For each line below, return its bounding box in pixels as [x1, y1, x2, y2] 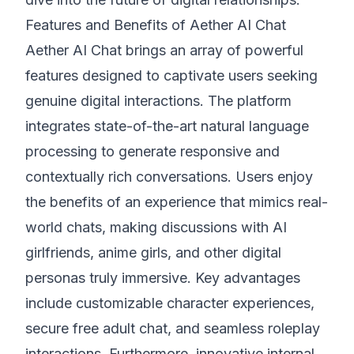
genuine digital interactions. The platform [25, 92, 292, 109]
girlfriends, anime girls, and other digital [25, 244, 281, 261]
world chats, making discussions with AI [25, 219, 287, 235]
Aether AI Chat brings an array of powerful [25, 42, 303, 58]
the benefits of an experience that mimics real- [25, 194, 328, 210]
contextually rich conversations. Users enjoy [25, 168, 313, 185]
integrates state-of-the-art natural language [25, 118, 309, 134]
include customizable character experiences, [25, 295, 314, 311]
